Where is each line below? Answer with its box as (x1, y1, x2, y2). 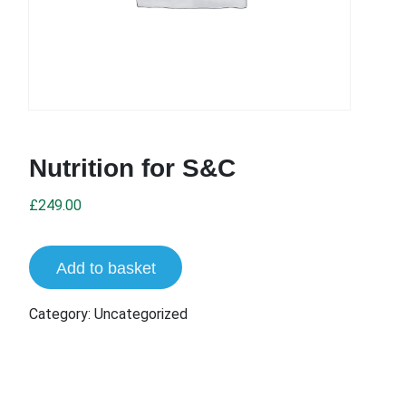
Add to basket (55, 258, 156, 277)
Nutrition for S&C (29, 152, 236, 182)
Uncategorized (94, 304, 188, 323)
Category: (29, 304, 94, 323)
